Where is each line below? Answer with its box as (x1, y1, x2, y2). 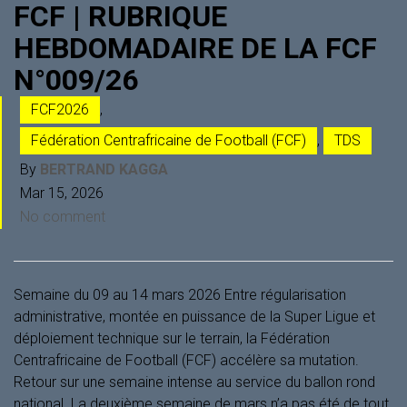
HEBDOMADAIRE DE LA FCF (14, 30, 377, 65)
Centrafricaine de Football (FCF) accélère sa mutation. (14, 351, 359, 369)
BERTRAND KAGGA (40, 160, 168, 178)
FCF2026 (31, 100, 89, 118)
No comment (20, 207, 105, 225)
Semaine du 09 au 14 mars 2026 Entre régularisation (14, 285, 346, 303)
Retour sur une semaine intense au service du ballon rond (14, 372, 375, 391)
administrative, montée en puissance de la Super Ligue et (14, 307, 375, 325)
